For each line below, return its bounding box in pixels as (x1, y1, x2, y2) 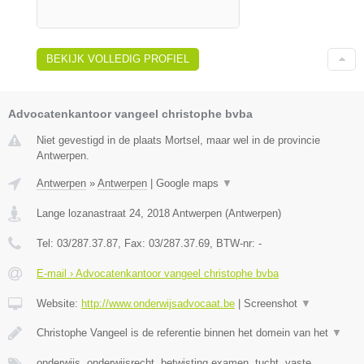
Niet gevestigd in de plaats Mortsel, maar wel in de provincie (37, 133, 320, 146)
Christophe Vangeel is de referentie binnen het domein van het (37, 326, 331, 339)
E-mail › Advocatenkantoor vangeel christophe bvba (37, 266, 279, 279)
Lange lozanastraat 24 (37, 206, 141, 219)
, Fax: (118, 236, 149, 249)
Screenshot (244, 297, 301, 310)
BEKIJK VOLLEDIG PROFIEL (46, 52, 189, 65)
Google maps (156, 176, 222, 189)
